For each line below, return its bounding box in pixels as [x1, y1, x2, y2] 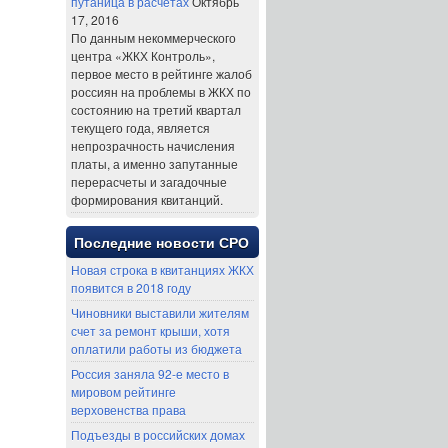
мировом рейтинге [71, 383, 176, 400]
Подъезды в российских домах [71, 426, 245, 443]
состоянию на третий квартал [71, 101, 241, 118]
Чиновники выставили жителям [71, 304, 249, 321]
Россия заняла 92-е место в [71, 365, 229, 382]
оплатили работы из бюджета [71, 340, 242, 357]
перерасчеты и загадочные [71, 173, 227, 190]
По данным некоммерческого [71, 29, 236, 46]
